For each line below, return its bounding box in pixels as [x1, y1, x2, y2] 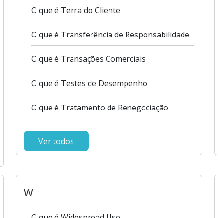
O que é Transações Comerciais [31, 54, 146, 64]
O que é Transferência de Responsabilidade [31, 29, 190, 40]
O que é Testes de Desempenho [31, 78, 148, 89]
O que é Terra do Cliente [31, 5, 121, 16]
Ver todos [38, 136, 74, 146]
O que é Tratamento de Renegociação [31, 102, 169, 113]
